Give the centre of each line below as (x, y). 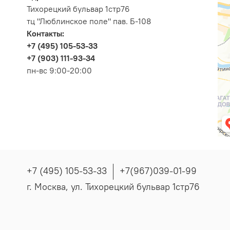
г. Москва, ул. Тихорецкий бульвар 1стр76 (113, 187)
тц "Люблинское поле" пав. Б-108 (89, 21)
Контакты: (45, 33)
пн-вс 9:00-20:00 (59, 70)
